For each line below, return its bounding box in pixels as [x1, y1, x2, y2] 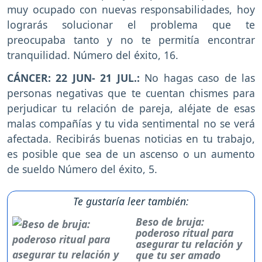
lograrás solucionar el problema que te [7, 18, 255, 32]
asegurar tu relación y [136, 237, 243, 251]
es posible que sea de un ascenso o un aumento [7, 147, 255, 161]
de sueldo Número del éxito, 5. [7, 162, 157, 177]
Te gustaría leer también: [73, 194, 189, 209]
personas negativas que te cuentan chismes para [7, 86, 255, 101]
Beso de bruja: [136, 215, 205, 229]
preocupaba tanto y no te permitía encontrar [7, 33, 255, 47]
